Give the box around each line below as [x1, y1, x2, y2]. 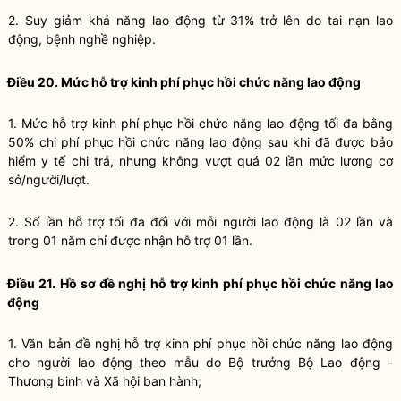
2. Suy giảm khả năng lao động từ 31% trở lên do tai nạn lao [8, 13, 393, 28]
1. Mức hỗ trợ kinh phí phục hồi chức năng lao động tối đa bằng [8, 115, 393, 131]
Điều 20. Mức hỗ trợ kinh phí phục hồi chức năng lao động [7, 74, 361, 90]
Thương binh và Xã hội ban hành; [8, 373, 201, 388]
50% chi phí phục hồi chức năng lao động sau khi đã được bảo [8, 134, 393, 149]
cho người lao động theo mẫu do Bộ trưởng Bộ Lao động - [8, 354, 393, 370]
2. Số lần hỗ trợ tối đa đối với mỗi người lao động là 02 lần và [8, 214, 393, 229]
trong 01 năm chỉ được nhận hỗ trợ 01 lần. [8, 233, 252, 248]
